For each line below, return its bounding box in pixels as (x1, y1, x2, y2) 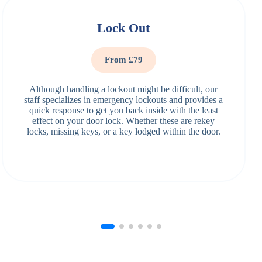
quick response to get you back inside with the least (29, 105, 218, 116)
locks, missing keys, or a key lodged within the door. (26, 126, 220, 137)
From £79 (104, 55, 143, 65)
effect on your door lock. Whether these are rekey (32, 116, 215, 126)
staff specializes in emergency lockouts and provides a (24, 95, 223, 105)
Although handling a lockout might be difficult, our (29, 84, 218, 95)
